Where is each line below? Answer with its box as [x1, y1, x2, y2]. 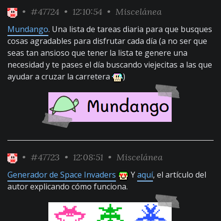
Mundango [7, 24, 48, 35]
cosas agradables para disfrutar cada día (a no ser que [7, 36, 207, 46]
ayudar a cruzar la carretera [7, 71, 112, 82]
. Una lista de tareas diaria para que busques [48, 24, 212, 35]
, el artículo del [153, 169, 206, 180]
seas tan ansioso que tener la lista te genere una [7, 47, 187, 58]
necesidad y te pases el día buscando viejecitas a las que [7, 59, 212, 70]
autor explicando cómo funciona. [7, 181, 128, 192]
